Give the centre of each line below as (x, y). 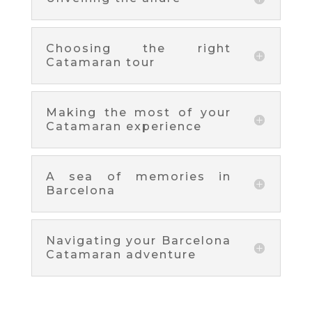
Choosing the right (139, 48)
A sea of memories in (139, 176)
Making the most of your (139, 112)
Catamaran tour (100, 62)
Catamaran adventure (121, 254)
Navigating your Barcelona (139, 240)
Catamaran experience (124, 126)
